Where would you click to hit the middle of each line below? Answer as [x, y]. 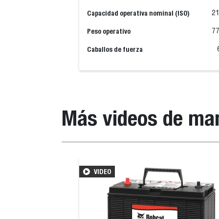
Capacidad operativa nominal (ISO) [138, 13]
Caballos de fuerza [115, 49]
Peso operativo [109, 31]
